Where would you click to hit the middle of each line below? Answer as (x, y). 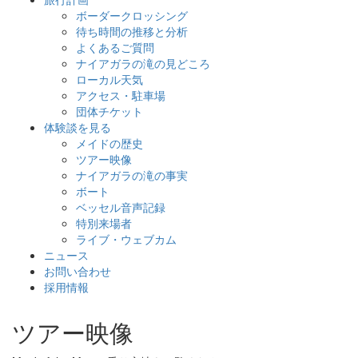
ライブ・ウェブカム (126, 239)
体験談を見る (78, 127)
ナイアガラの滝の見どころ (143, 63)
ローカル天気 (109, 79)
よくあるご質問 (115, 47)
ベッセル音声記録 (121, 207)
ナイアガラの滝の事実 (132, 175)
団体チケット (109, 111)
